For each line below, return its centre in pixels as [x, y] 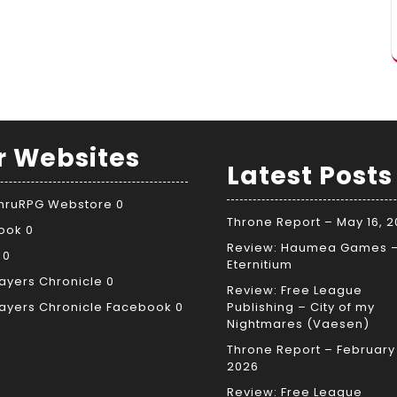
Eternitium [260, 264]
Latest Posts [310, 175]
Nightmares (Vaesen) [298, 323]
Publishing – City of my [301, 307]
